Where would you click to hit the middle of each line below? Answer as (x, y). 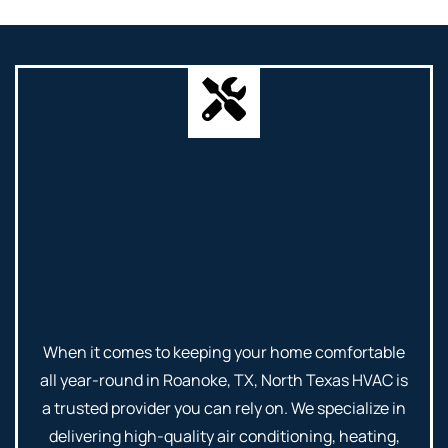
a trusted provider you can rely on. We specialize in (224, 408)
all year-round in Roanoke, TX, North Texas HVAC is (224, 380)
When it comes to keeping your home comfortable (224, 352)
